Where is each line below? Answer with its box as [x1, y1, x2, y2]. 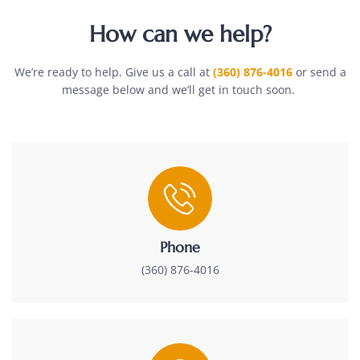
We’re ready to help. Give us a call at [14, 63, 213, 80]
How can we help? [88, 19, 272, 48]
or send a [292, 63, 346, 80]
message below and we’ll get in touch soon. [62, 81, 298, 97]
